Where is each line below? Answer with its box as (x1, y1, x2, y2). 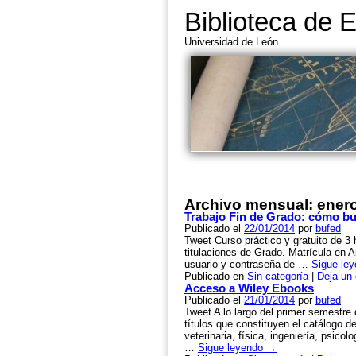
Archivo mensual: (184, 196, 317, 213)
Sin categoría (247, 270, 308, 282)
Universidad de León (184, 36, 278, 48)
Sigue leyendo (198, 342, 266, 354)
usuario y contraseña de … (184, 258, 311, 270)
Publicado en (184, 270, 244, 282)
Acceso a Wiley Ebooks (184, 281, 314, 295)
